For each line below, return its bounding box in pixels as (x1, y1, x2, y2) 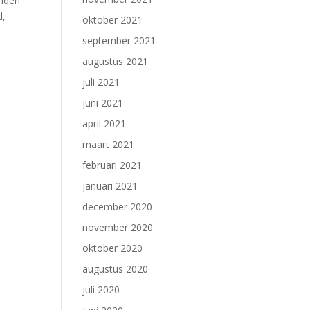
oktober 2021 (82, 13, 143, 26)
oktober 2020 (82, 241, 143, 255)
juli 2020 (82, 283, 120, 296)
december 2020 (82, 200, 153, 213)
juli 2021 (82, 75, 120, 89)
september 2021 (82, 34, 156, 47)
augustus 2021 (82, 55, 149, 68)
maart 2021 (82, 138, 135, 151)
